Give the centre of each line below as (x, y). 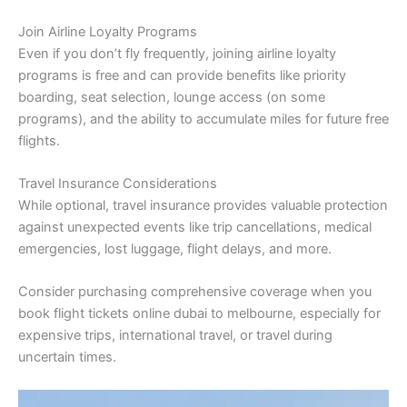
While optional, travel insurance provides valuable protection (203, 205)
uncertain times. (67, 357)
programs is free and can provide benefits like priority (182, 75)
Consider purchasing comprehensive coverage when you (195, 292)
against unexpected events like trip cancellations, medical (195, 227)
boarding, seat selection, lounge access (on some (172, 97)
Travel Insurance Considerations (118, 183)
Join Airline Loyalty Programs (108, 31)
